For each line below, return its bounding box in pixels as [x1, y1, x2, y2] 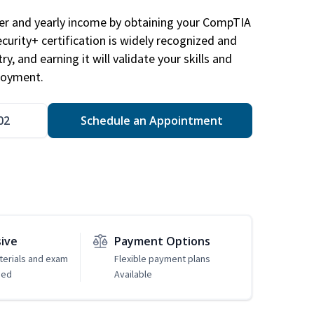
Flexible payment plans [114, 252, 210, 266]
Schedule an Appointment [77, 113, 223, 129]
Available [114, 268, 152, 281]
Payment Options [114, 233, 210, 250]
